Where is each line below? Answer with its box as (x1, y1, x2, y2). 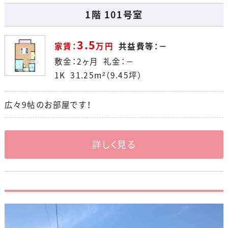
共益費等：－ (118, 40, 168, 52)
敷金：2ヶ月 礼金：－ (54, 55, 135, 68)
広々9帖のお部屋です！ (4, 99, 92, 111)
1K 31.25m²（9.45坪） (54, 69, 143, 81)
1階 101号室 (85, 7, 143, 21)
